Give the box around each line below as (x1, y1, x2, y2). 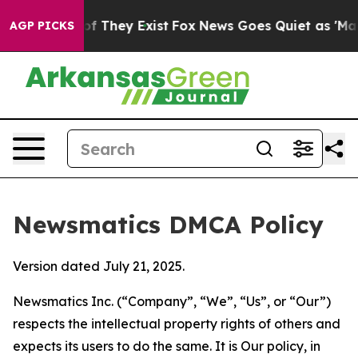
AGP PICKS (10, 18, 74, 33)
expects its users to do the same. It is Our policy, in (13, 338, 320, 354)
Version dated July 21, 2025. (13, 258, 185, 274)
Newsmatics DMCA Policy (13, 209, 324, 240)
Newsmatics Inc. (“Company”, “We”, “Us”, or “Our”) (13, 293, 331, 309)
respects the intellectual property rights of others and (13, 316, 340, 332)
